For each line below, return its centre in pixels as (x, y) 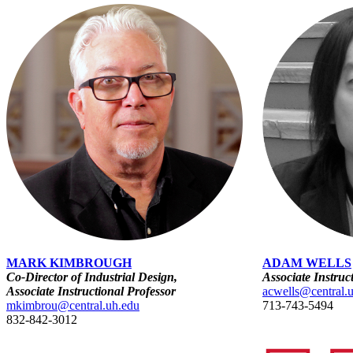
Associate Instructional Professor (91, 292)
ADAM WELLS (307, 263)
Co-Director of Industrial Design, (92, 277)
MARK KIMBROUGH (69, 263)
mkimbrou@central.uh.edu (73, 306)
